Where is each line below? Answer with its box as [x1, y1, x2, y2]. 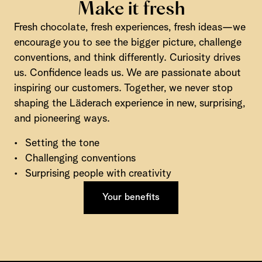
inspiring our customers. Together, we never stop [14, 83, 233, 94]
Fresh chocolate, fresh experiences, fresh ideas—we [14, 22, 246, 33]
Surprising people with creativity [25, 168, 171, 179]
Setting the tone [25, 138, 99, 149]
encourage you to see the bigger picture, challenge [14, 37, 242, 48]
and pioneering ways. [14, 113, 110, 124]
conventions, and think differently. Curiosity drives [14, 53, 240, 63]
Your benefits [102, 192, 160, 202]
